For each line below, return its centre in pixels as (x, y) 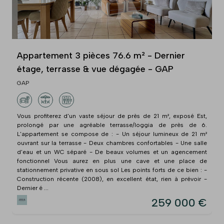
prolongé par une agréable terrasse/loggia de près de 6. (112, 125)
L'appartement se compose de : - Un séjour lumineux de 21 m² (112, 134)
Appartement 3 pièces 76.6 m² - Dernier (101, 55)
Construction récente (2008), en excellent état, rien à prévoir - (112, 179)
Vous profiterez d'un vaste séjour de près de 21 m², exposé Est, (112, 116)
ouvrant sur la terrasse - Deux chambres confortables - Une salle (112, 143)
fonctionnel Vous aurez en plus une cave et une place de (112, 161)
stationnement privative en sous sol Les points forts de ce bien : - (112, 170)
